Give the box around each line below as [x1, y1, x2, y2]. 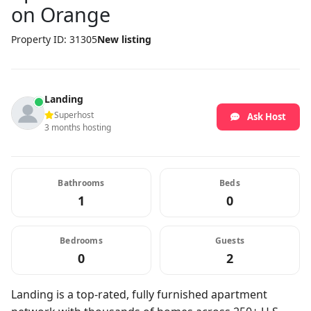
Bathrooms [58, 177, 105, 189]
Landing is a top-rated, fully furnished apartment [11, 287, 267, 302]
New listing [97, 33, 151, 46]
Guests [215, 235, 245, 246]
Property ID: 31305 [11, 33, 97, 46]
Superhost [54, 109, 94, 121]
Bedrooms [60, 235, 103, 246]
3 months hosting [44, 121, 111, 133]
